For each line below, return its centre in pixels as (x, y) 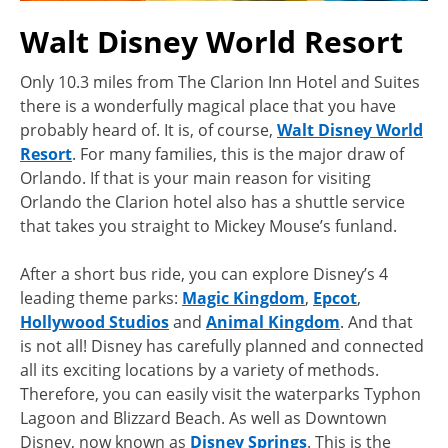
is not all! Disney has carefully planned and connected (222, 346)
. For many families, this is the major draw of (238, 154)
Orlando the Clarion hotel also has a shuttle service (212, 202)
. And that (376, 322)
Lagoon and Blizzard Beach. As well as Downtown (203, 418)
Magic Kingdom (243, 298)
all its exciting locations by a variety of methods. (199, 370)
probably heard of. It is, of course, (148, 130)
